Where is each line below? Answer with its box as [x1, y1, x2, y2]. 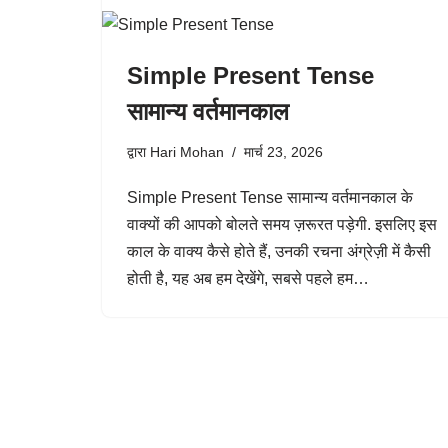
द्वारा [127, 144, 150, 160]
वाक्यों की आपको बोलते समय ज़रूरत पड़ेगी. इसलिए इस [127, 216, 437, 233]
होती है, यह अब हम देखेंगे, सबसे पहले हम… [127, 270, 373, 287]
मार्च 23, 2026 [244, 144, 323, 160]
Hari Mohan [150, 144, 224, 160]
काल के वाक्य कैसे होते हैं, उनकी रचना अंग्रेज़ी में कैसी [127, 243, 431, 260]
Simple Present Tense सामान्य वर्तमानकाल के [127, 189, 413, 206]
